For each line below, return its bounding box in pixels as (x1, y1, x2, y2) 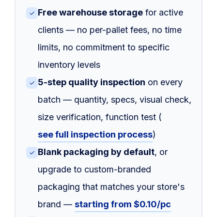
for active (142, 7, 183, 17)
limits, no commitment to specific (37, 42, 170, 52)
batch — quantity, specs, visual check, (37, 94, 191, 105)
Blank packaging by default (37, 146, 155, 157)
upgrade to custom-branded (37, 164, 151, 174)
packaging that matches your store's (37, 181, 185, 192)
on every (145, 77, 183, 87)
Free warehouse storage (37, 7, 143, 17)
